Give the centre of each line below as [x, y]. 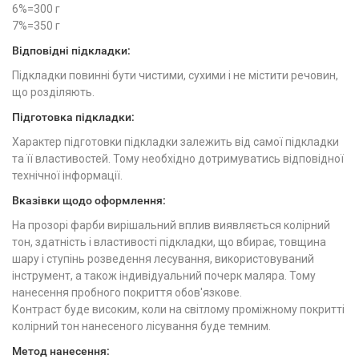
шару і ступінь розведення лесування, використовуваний [163, 259]
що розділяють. [53, 92]
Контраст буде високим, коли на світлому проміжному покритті [178, 309]
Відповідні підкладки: [71, 50]
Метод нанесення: [61, 351]
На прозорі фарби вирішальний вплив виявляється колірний [171, 225]
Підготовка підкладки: [73, 117]
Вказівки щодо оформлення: [89, 200]
